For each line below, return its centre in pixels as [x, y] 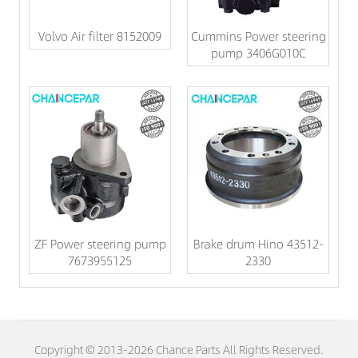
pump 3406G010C [258, 52]
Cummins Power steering [258, 35]
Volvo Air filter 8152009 [100, 35]
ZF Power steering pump [100, 243]
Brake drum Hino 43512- [258, 243]
